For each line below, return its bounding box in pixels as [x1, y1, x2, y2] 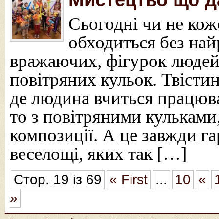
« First [109, 172, 148, 187]
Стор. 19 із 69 [14, 172, 102, 187]
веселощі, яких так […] [10, 144, 187, 164]
